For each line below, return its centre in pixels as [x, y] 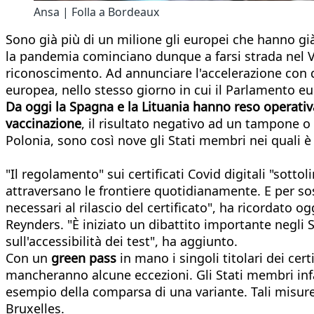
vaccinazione [43, 123]
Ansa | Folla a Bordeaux [96, 12]
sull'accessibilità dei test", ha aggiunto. [122, 241]
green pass [84, 258]
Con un [28, 258]
